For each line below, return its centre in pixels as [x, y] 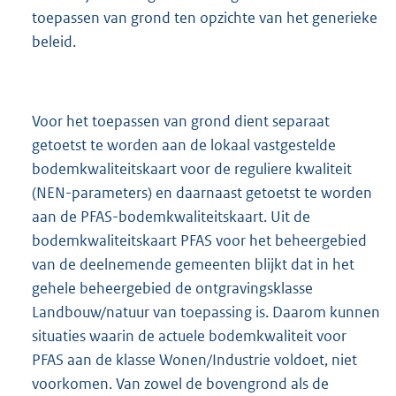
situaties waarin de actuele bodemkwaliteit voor [189, 336]
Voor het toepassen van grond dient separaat [181, 122]
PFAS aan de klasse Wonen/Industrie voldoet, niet [194, 360]
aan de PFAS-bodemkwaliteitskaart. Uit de [171, 217]
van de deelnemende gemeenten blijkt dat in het [193, 265]
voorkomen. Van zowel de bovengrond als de [180, 384]
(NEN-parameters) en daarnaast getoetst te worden [202, 193]
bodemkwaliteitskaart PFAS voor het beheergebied [199, 241]
